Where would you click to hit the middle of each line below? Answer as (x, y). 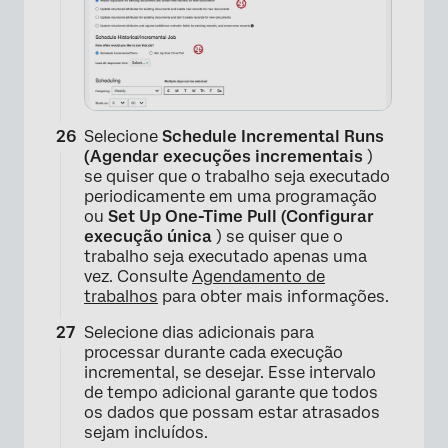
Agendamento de (258, 277)
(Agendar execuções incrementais (223, 157)
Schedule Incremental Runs (273, 137)
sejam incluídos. (146, 433)
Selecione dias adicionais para (199, 333)
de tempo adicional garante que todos (231, 393)
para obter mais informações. (273, 297)
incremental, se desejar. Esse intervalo (230, 373)
